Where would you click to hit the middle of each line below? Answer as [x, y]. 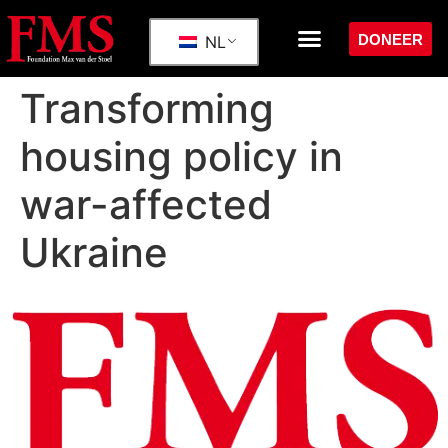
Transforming [147, 109]
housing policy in [181, 157]
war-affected [146, 205]
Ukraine [94, 253]
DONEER [391, 39]
